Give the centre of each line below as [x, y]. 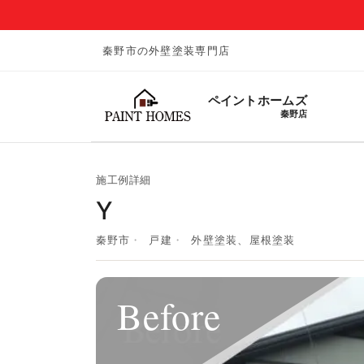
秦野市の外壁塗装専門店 [167, 50]
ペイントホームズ [257, 100]
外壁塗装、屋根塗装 [243, 239]
